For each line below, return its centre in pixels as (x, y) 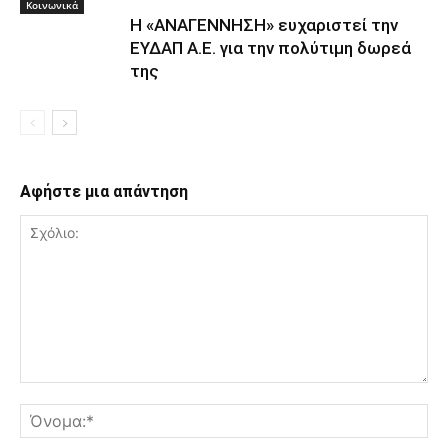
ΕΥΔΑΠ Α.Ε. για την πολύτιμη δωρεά (270, 48)
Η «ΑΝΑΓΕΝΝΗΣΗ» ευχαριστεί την (264, 25)
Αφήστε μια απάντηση (104, 192)
